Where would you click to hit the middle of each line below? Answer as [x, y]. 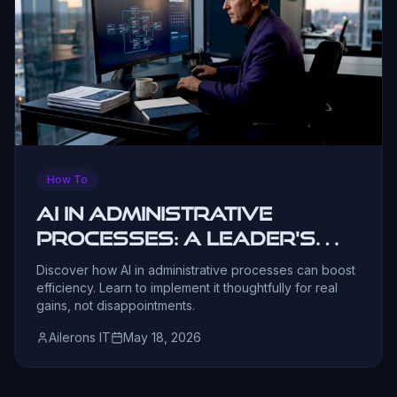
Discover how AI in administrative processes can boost [196, 270]
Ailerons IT [80, 338]
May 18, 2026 [162, 338]
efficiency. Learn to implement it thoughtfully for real [187, 288]
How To [67, 180]
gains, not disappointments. [116, 306]
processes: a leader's [176, 239]
